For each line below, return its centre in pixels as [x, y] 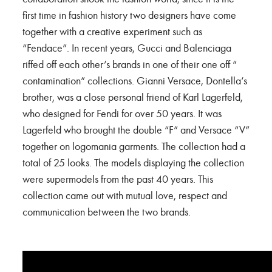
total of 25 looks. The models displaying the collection [133, 162]
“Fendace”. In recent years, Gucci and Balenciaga [127, 48]
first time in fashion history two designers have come [129, 15]
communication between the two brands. [107, 212]
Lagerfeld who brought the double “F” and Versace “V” [136, 130]
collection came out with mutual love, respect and [125, 195]
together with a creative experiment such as [112, 31]
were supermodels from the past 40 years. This [118, 179]
